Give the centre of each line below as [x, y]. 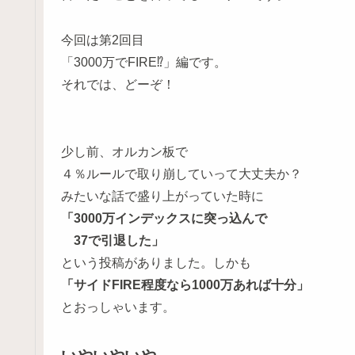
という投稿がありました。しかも [156, 263]
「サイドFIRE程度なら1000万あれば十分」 [185, 285]
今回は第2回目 [103, 40]
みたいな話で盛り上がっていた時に [162, 197]
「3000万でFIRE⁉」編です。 [144, 62]
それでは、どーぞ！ [118, 84]
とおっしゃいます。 [118, 307]
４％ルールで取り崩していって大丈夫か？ [181, 174]
